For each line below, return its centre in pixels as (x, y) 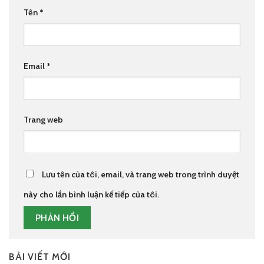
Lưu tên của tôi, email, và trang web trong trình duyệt (141, 175)
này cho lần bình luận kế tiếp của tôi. (91, 195)
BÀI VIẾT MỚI (40, 257)
